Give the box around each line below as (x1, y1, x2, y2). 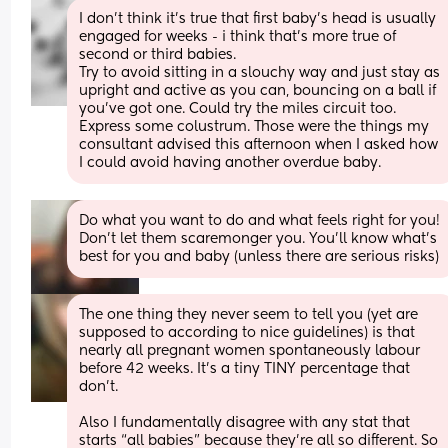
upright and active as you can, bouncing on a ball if (79, 83, 437, 98)
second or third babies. (79, 47, 241, 62)
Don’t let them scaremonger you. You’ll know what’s (79, 231, 438, 246)
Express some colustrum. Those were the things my (79, 119, 430, 134)
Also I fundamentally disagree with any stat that (79, 415, 411, 430)
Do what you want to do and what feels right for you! (79, 213, 441, 228)
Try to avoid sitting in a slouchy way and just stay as (79, 65, 441, 80)
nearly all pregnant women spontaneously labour (79, 343, 421, 358)
